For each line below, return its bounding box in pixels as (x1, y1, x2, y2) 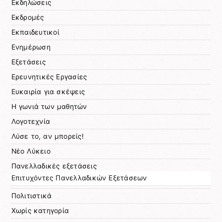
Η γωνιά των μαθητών (11, 102, 87, 111)
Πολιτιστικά (11, 191, 52, 200)
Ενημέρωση (11, 43, 51, 51)
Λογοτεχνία (11, 117, 51, 125)
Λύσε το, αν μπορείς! (11, 132, 84, 140)
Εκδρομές (11, 13, 44, 21)
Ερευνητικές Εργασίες (11, 72, 87, 81)
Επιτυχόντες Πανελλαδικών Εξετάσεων (11, 173, 147, 182)
